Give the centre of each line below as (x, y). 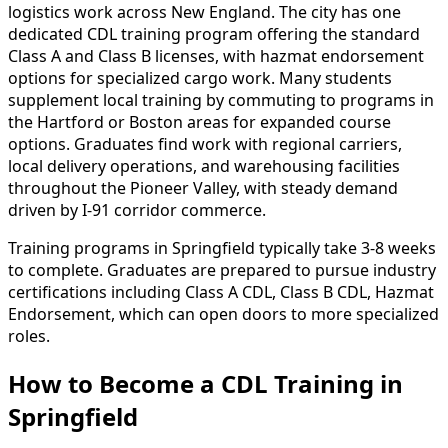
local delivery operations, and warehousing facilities (204, 166)
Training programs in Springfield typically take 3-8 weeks (222, 248)
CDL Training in (309, 384)
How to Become (104, 384)
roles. (29, 336)
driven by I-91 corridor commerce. (137, 210)
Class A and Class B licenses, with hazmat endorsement (216, 56)
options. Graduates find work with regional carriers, (205, 144)
